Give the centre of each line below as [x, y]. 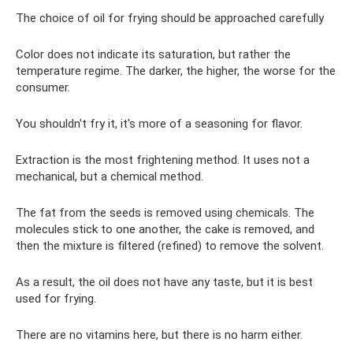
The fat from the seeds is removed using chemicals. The [165, 213]
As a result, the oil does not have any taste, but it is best [164, 282]
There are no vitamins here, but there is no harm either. [159, 335]
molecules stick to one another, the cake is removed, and [165, 230]
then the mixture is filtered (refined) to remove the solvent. [170, 246]
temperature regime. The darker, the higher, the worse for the [176, 71]
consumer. [43, 88]
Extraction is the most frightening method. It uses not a [163, 160]
